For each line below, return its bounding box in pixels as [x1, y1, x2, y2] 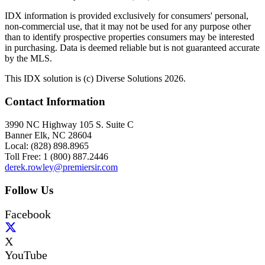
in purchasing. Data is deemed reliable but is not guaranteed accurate [5, 43, 260, 53]
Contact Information [5, 95, 105, 108]
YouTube [5, 248, 47, 262]
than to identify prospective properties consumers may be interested [5, 32, 254, 43]
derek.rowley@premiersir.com [5, 161, 118, 172]
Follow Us [5, 183, 53, 196]
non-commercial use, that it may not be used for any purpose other [5, 21, 251, 32]
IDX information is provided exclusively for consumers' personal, [5, 11, 248, 21]
